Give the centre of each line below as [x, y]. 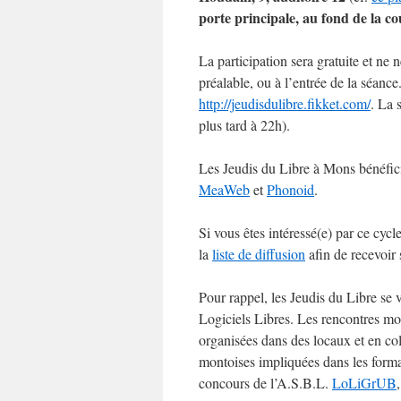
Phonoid [290, 189]
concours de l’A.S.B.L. [265, 383]
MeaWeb [224, 189]
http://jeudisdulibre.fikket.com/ [285, 103]
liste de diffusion [259, 254]
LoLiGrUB [364, 383]
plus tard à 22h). [244, 125]
